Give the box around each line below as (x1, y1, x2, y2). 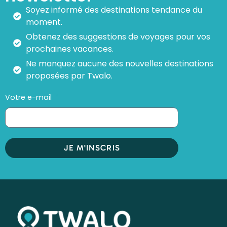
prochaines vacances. (26, 43, 113, 55)
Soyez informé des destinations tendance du (26, 4, 202, 16)
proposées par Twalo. (26, 69, 112, 82)
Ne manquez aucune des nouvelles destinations (26, 57, 213, 69)
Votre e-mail (5, 92, 54, 102)
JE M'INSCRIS (63, 142, 120, 153)
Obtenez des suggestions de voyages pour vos (26, 30, 210, 43)
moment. (26, 16, 62, 28)
